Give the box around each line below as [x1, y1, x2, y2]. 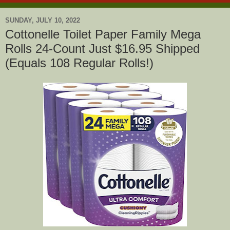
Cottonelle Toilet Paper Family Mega [5, 27, 201, 41]
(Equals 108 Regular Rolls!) [5, 56, 154, 70]
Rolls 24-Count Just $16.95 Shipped [5, 42, 200, 55]
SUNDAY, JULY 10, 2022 [5, 16, 80, 24]
